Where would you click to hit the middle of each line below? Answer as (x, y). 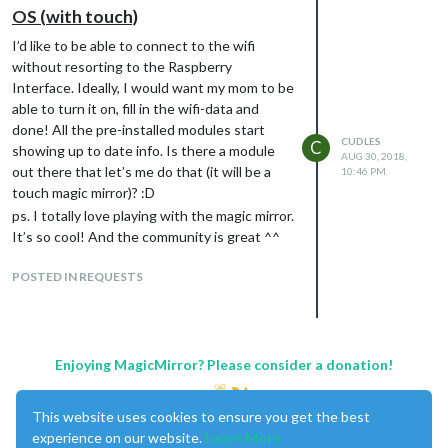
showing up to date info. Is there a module (143, 150)
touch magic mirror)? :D (83, 192)
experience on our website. (118, 437)
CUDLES (361, 140)
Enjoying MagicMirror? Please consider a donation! (224, 364)
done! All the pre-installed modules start (138, 129)
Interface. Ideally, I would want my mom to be (153, 87)
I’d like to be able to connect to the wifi (133, 45)
